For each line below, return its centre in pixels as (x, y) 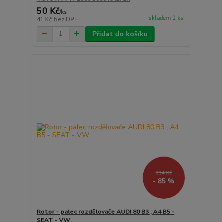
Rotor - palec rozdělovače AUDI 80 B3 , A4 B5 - (105, 212)
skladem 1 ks (166, 18)
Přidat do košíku (120, 34)
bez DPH (66, 19)
